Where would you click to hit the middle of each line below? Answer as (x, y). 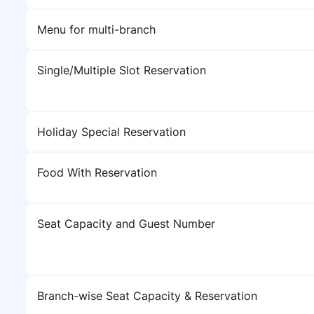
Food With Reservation (97, 172)
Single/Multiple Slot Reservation (122, 70)
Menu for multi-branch (96, 29)
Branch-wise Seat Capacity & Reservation (147, 296)
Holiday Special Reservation (111, 132)
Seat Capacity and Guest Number (126, 224)
